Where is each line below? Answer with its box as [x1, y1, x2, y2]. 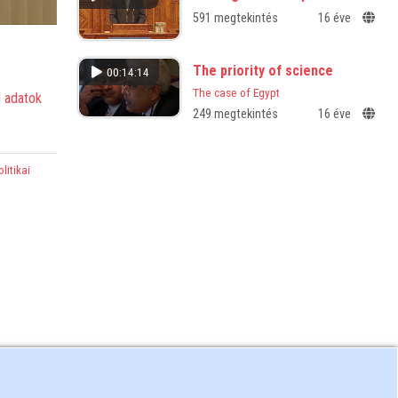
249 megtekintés [192, 107, 278, 123]
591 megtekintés [192, 11, 278, 27]
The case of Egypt [192, 85, 280, 100]
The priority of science [192, 62, 333, 80]
